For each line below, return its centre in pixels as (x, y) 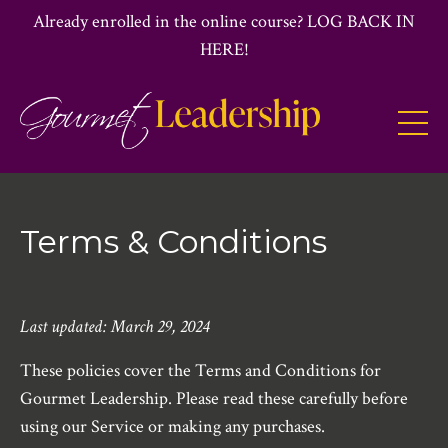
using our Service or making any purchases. (172, 427)
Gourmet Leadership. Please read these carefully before (214, 399)
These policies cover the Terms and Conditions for (200, 371)
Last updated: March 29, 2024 (114, 327)
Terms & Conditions (173, 242)
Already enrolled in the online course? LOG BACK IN (224, 21)
